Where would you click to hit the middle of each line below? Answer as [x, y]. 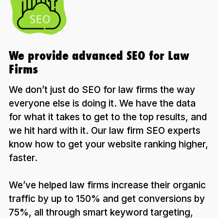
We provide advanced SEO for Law [99, 55]
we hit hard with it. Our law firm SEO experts [105, 130]
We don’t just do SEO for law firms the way [102, 90]
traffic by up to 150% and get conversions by [107, 199]
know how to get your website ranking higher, [109, 144]
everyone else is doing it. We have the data [102, 103]
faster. [23, 158]
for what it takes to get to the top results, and [108, 117]
